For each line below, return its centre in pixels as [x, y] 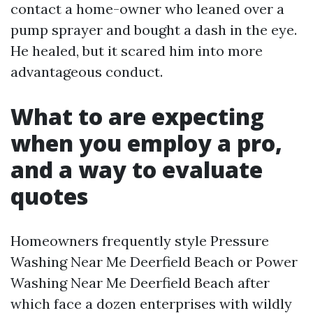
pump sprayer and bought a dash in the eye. [154, 30]
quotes [49, 196]
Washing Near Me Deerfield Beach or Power [154, 262]
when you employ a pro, [146, 143]
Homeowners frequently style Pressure [140, 241]
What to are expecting [137, 116]
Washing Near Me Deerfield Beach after [140, 283]
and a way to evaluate [137, 169]
